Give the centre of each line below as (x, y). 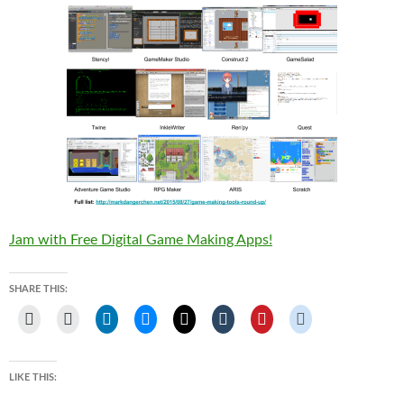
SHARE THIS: (38, 289)
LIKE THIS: (33, 377)
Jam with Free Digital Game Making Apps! (141, 239)
